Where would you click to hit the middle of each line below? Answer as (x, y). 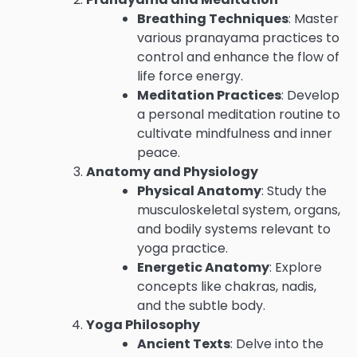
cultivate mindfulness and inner (235, 134)
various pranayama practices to (238, 38)
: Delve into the (277, 344)
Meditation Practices (209, 96)
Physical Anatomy (199, 191)
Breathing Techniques (213, 19)
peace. (159, 153)
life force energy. (190, 76)
